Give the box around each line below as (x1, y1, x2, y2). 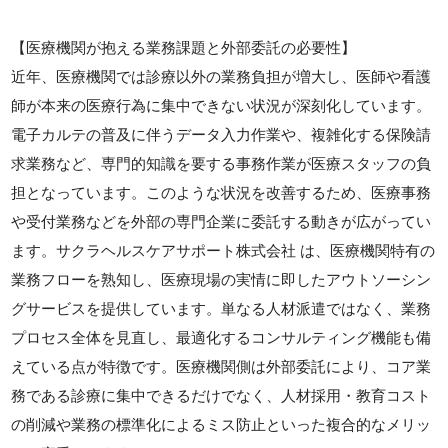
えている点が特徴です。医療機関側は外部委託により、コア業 (11, 358, 432, 375)
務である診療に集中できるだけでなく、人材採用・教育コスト (11, 387, 432, 404)
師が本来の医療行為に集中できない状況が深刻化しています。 (11, 97, 432, 114)
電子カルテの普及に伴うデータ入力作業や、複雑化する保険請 (11, 126, 432, 143)
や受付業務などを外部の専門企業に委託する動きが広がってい (11, 213, 432, 230)
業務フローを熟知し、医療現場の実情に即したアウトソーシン (11, 271, 432, 288)
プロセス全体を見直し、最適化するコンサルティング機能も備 (11, 329, 432, 346)
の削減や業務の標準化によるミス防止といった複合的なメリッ (11, 416, 432, 433)
